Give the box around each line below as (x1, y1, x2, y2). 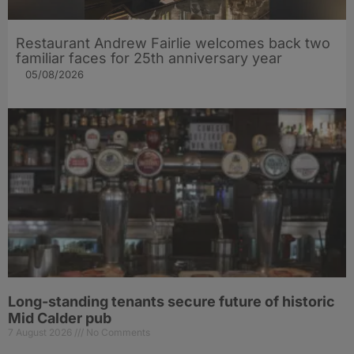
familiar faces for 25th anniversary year (16, 50, 282, 67)
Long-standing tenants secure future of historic (8, 293, 335, 311)
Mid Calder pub (8, 310, 111, 327)
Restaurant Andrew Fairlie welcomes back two (16, 35, 330, 52)
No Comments (84, 326, 150, 339)
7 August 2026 (8, 326, 74, 339)
